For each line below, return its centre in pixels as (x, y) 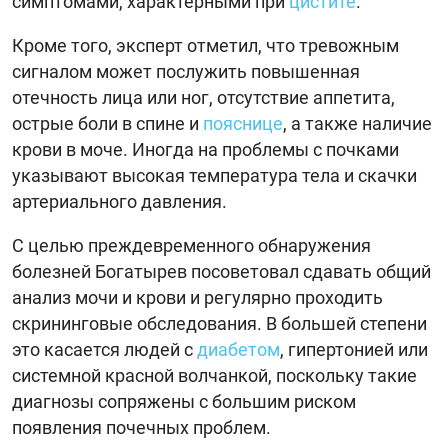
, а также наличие (357, 123)
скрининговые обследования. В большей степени (219, 323)
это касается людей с (104, 349)
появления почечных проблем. (141, 427)
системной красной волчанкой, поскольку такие (214, 375)
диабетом (238, 349)
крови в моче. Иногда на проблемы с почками (205, 149)
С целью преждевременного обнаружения (191, 245)
